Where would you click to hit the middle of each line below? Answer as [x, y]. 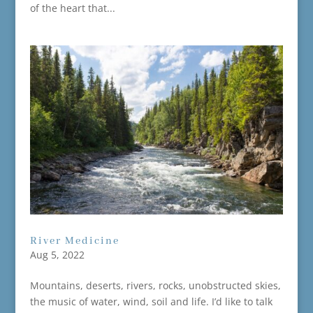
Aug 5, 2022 [57, 254]
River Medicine [74, 241]
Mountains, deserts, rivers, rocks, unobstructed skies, [155, 285]
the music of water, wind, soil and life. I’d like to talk [151, 301]
